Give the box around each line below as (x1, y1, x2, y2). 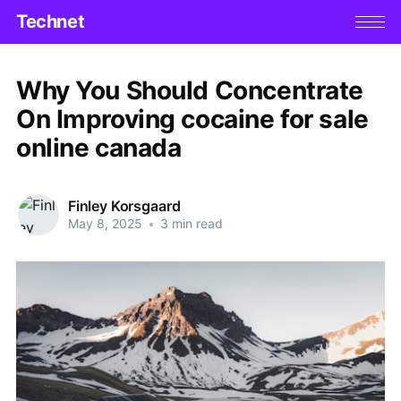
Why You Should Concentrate (15, 74, 364, 106)
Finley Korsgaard (67, 197, 181, 216)
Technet (15, 11, 85, 33)
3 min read (156, 216, 223, 232)
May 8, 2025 (67, 216, 142, 232)
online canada (15, 132, 182, 163)
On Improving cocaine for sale (15, 103, 369, 134)
